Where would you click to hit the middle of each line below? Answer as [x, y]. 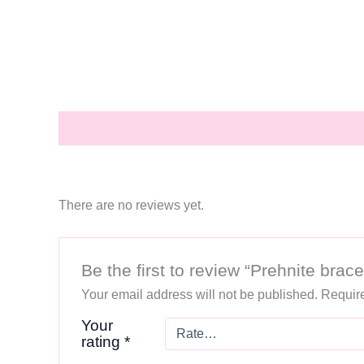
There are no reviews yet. [131, 206]
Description [94, 128]
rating [102, 341]
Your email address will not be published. [199, 294]
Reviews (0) [182, 128]
